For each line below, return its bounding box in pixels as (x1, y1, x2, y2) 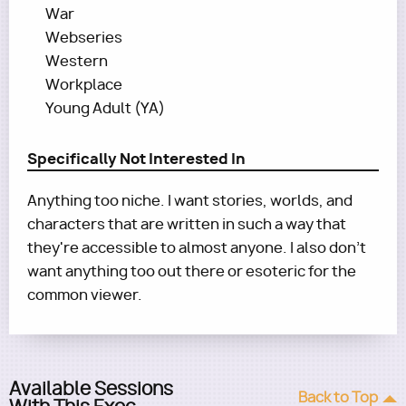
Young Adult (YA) (45, 99, 165, 118)
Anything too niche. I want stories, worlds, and (27, 191, 353, 210)
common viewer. (27, 285, 142, 304)
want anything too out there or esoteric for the (27, 262, 356, 281)
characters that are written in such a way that (27, 215, 346, 234)
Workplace (45, 75, 122, 94)
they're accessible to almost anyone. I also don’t (27, 238, 366, 257)
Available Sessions (9, 377, 173, 401)
